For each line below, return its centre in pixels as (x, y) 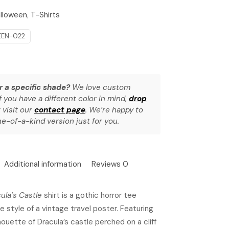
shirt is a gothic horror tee (89, 195)
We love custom (100, 87)
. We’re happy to (114, 110)
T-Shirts (45, 15)
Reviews (107, 164)
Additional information (43, 164)
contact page (60, 110)
